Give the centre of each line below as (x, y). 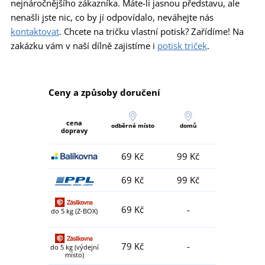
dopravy (74, 131)
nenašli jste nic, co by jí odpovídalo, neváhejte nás (112, 17)
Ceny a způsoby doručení (104, 93)
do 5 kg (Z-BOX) (74, 211)
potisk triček (182, 46)
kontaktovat (35, 32)
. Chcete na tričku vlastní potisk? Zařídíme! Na (151, 32)
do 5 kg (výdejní (74, 247)
